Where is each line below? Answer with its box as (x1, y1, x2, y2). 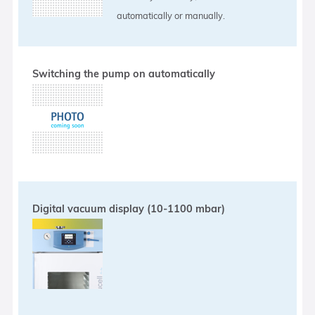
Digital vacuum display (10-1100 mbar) (32, 202, 226, 215)
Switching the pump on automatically (32, 67, 216, 80)
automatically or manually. (117, 9, 226, 21)
